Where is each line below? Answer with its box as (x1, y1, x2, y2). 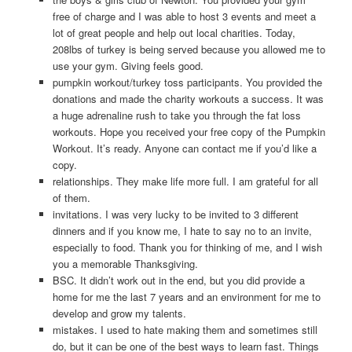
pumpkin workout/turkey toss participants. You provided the (52, 74, 322, 90)
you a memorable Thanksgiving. (52, 255, 198, 271)
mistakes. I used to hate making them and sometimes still (52, 321, 317, 337)
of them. (52, 189, 90, 205)
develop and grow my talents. (52, 305, 186, 321)
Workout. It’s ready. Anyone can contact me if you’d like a (52, 140, 317, 156)
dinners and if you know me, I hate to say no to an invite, (52, 222, 312, 238)
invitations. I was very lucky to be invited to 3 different (52, 206, 299, 222)
